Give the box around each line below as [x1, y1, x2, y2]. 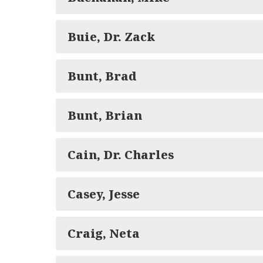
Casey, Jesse [68, 186, 140, 202]
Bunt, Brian [68, 107, 142, 123]
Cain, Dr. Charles [68, 147, 174, 163]
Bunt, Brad [68, 68, 137, 84]
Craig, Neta [68, 225, 140, 241]
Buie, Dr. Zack [68, 29, 155, 45]
